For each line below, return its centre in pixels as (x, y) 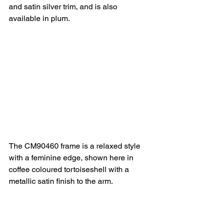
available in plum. (39, 18)
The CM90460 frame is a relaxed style (76, 146)
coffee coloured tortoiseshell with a (70, 169)
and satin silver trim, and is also (64, 6)
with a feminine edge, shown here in (72, 157)
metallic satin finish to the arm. (61, 181)
